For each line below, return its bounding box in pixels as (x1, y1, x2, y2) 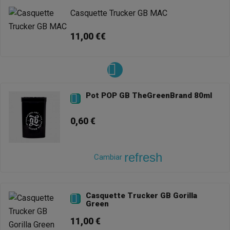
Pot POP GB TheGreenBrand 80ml (86, 90, 212, 100)
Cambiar (93, 152, 124, 162)
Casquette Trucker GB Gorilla (86, 190, 197, 200)
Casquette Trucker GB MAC (70, 8, 167, 18)
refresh (124, 150, 162, 164)
